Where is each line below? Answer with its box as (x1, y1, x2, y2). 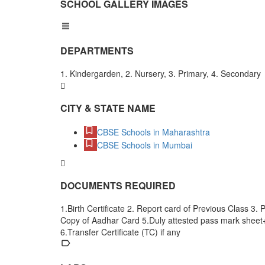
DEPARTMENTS (60, 43, 134, 57)
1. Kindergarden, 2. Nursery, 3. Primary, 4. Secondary (60, 67, 261, 79)
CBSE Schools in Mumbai (97, 138, 192, 151)
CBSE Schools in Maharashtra (97, 125, 210, 138)
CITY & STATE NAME (60, 101, 156, 115)
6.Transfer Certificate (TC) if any (60, 225, 180, 238)
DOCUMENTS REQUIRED (60, 178, 176, 192)
